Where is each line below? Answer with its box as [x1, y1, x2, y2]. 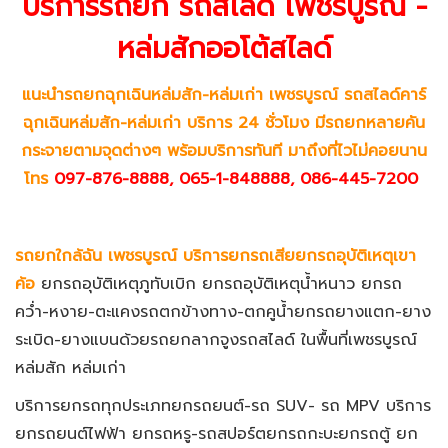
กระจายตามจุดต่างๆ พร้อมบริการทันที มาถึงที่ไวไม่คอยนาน [21, 138, 427, 163]
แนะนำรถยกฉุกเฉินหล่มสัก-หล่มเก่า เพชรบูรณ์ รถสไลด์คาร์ [22, 82, 426, 107]
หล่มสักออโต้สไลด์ [116, 27, 332, 71]
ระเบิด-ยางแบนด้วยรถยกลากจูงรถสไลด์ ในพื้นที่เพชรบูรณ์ [15, 327, 417, 352]
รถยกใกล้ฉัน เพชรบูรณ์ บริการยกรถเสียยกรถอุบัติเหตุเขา [15, 243, 416, 268]
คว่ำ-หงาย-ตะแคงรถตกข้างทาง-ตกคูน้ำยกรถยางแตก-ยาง [15, 299, 431, 324]
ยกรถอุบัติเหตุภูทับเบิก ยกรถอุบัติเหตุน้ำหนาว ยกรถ [35, 271, 402, 296]
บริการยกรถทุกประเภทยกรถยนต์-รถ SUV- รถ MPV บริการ [15, 394, 431, 419]
